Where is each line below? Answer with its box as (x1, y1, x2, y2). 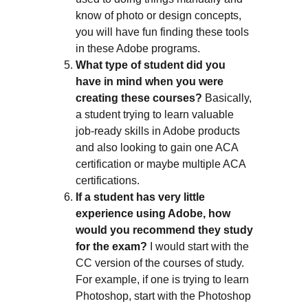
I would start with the (146, 240, 249, 252)
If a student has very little (75, 190, 205, 203)
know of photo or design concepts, (75, 9, 241, 21)
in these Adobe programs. (75, 42, 200, 54)
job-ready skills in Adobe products (75, 124, 240, 137)
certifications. (75, 174, 140, 186)
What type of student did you (75, 58, 225, 71)
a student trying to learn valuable (75, 108, 234, 120)
